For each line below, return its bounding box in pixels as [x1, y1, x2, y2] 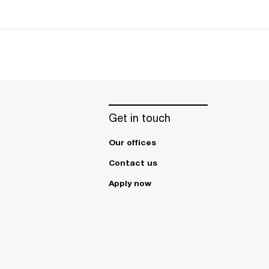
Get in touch [109, 111, 171, 124]
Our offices [109, 138, 156, 147]
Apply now [109, 178, 151, 188]
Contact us [109, 158, 157, 168]
